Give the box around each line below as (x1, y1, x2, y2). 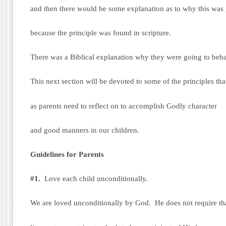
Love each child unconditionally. (40, 175, 148, 183)
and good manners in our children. (30, 126, 140, 134)
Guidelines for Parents (30, 150, 104, 159)
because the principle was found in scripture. (30, 28, 172, 37)
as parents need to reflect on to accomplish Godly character (30, 101, 217, 110)
